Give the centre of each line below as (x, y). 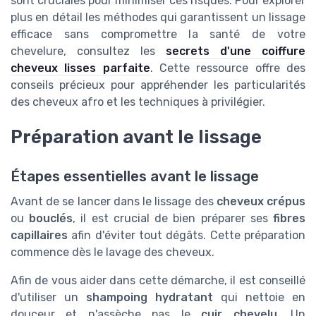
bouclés (51, 218)
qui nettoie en (259, 297)
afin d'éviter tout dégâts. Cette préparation (187, 235)
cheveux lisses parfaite (80, 68)
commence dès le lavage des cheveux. (113, 252)
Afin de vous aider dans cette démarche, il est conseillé (158, 280)
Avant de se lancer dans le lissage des (114, 201)
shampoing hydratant (150, 297)
